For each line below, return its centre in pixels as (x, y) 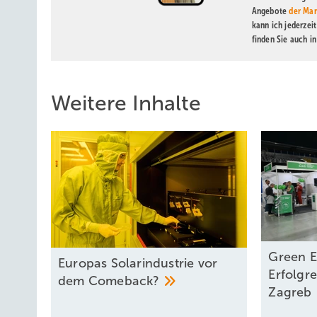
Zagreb (292, 292)
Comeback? (126, 281)
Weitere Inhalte (126, 103)
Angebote (270, 11)
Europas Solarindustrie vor (138, 263)
